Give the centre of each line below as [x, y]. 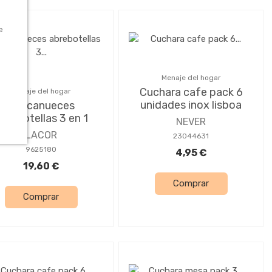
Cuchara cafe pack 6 [191, 92]
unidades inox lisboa [191, 105]
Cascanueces [41, 105]
